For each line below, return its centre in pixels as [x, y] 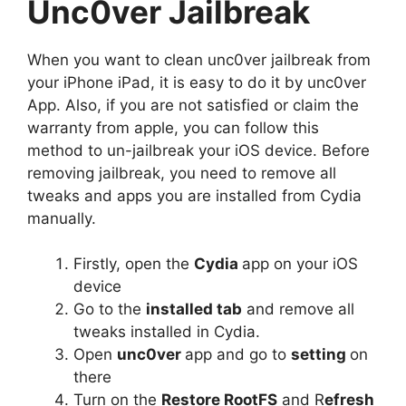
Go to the [110, 309]
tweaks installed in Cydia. [167, 332]
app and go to [238, 354]
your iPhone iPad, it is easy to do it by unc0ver [197, 82]
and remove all [298, 309]
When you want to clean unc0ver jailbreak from [199, 59]
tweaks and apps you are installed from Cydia [194, 195]
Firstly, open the [134, 264]
